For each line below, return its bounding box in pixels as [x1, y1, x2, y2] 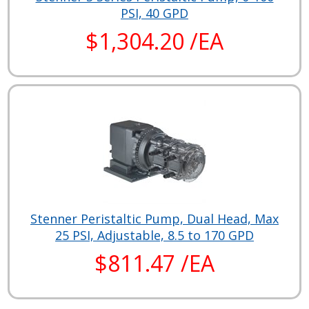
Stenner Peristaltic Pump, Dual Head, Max [30, 210, 279, 227]
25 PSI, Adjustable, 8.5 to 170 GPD [55, 226, 254, 243]
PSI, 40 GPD [121, 4, 188, 21]
